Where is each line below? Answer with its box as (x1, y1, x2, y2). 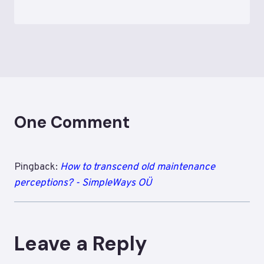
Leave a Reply (14, 230, 147, 258)
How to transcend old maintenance (60, 161, 215, 174)
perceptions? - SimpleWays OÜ (14, 177, 152, 190)
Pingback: (14, 161, 60, 174)
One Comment (14, 111, 130, 134)
